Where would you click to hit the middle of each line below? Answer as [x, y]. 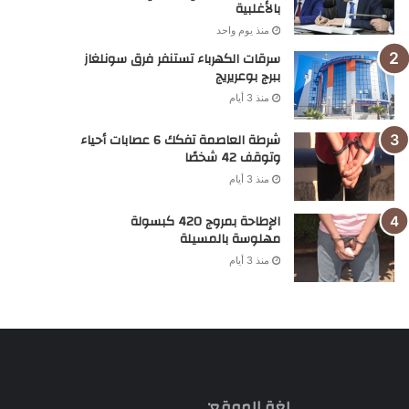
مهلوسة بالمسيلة [230, 239]
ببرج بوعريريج [247, 77]
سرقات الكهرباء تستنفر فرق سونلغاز [182, 59]
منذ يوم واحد [242, 30]
